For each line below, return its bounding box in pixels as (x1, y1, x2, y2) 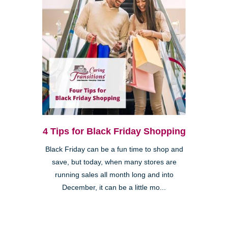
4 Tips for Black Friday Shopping (42, 126, 186, 136)
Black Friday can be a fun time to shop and (45, 145, 183, 153)
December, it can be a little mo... (62, 183, 166, 191)
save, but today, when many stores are (51, 158, 177, 166)
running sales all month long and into (54, 170, 174, 179)
